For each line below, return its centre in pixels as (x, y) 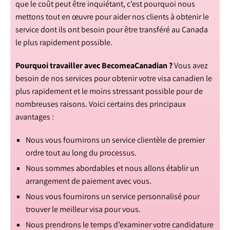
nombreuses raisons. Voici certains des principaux (101, 104)
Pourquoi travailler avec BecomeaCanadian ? (95, 65)
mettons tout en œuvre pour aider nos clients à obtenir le (112, 17)
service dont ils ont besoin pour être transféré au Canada (112, 30)
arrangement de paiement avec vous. (89, 181)
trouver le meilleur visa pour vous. (83, 209)
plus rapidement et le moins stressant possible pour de (109, 91)
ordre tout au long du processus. (81, 153)
